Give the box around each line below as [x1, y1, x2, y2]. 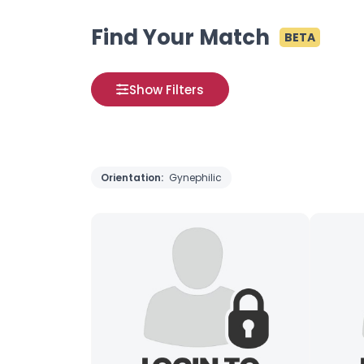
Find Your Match [91, 23, 270, 52]
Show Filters [129, 80, 204, 98]
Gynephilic [169, 171, 222, 184]
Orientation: [101, 171, 166, 184]
